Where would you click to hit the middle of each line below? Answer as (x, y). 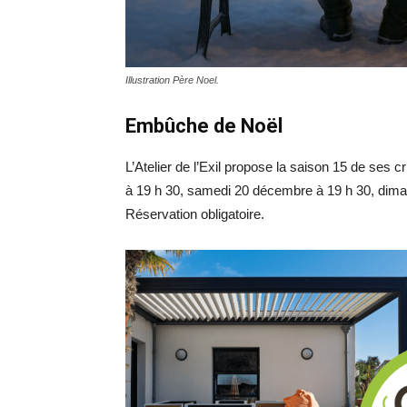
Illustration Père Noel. (172, 80)
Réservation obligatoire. (195, 214)
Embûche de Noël (204, 126)
